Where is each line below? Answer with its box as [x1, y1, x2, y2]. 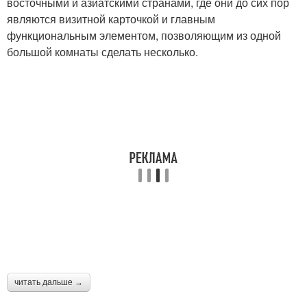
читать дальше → [14, 278, 83, 288]
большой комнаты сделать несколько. [7, 44, 198, 60]
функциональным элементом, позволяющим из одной [7, 27, 281, 44]
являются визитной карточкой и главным [7, 11, 215, 27]
